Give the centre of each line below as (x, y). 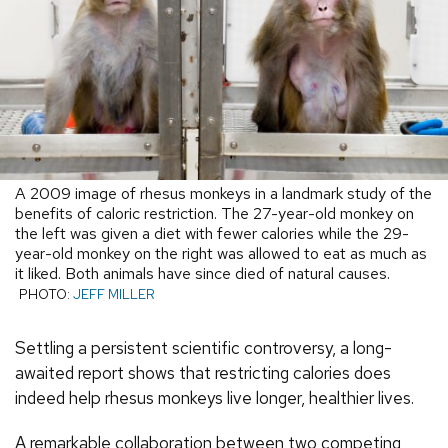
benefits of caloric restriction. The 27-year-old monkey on (214, 213)
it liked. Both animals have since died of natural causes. (202, 273)
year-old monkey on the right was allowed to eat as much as (221, 253)
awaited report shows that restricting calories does (203, 372)
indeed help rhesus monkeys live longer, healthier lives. (214, 397)
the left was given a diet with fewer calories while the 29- (212, 233)
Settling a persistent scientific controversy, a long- (203, 347)
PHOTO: (46, 293)
